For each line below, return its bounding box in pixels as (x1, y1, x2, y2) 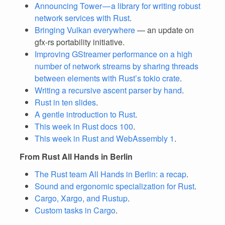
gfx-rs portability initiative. (35, 36, 125, 48)
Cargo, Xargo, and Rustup (35, 192, 128, 204)
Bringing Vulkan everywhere (35, 24, 135, 36)
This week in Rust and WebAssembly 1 (35, 133, 174, 144)
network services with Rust (35, 12, 130, 24)
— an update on (135, 24, 194, 36)
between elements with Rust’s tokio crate (35, 72, 180, 84)
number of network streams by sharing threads (35, 60, 198, 72)
